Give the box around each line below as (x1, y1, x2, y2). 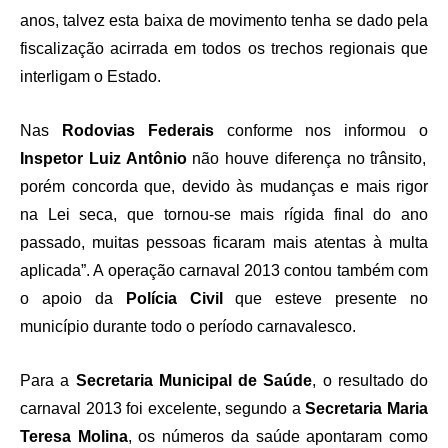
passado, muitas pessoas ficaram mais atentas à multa (20, 234, 428, 252)
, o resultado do (312, 372, 428, 390)
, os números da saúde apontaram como (127, 428, 429, 446)
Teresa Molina (20, 428, 128, 446)
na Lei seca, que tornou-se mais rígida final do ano (20, 206, 428, 224)
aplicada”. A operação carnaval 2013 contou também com (20, 262, 428, 280)
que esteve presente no (222, 290, 428, 308)
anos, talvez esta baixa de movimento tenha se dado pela (20, 12, 428, 30)
